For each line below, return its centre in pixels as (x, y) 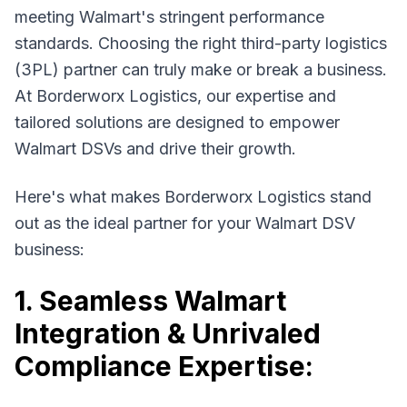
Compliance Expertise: (164, 366)
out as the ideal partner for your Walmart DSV (185, 223)
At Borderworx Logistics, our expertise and (175, 96)
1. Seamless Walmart (150, 301)
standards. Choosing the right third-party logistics (201, 43)
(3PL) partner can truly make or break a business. (201, 69)
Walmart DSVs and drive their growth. (155, 149)
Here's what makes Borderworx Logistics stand (193, 197)
